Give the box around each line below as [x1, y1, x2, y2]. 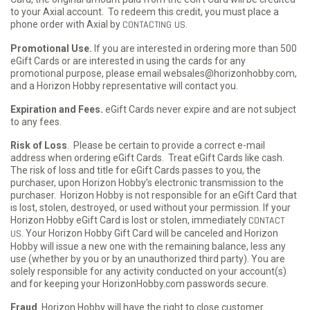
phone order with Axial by [10, 19, 122, 30]
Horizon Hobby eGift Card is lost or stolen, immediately [10, 215, 248, 226]
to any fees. [10, 116, 62, 127]
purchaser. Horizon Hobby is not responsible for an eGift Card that [10, 190, 297, 201]
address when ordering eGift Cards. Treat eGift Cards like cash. [10, 152, 286, 163]
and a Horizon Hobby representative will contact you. [10, 80, 238, 91]
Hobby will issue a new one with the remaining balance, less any [10, 241, 286, 252]
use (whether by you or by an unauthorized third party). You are [10, 253, 285, 264]
